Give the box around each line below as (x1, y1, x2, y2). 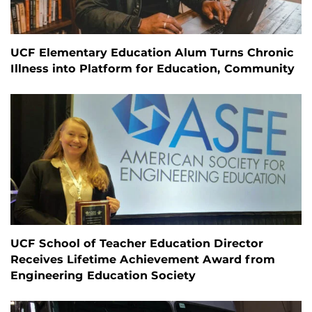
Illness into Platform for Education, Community (10, 61, 295, 75)
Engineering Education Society (10, 269, 196, 282)
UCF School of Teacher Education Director (10, 237, 263, 250)
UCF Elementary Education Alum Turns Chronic (10, 45, 294, 59)
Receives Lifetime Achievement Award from (10, 253, 275, 266)
